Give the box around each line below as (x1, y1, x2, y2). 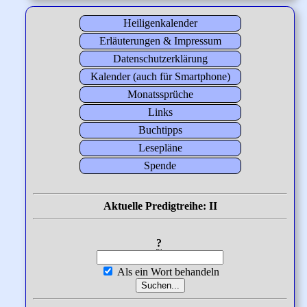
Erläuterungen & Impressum (99, 35, 221, 47)
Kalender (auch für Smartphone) (90, 71, 230, 83)
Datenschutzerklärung (112, 53, 208, 65)
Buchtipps (138, 124, 182, 136)
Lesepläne (138, 142, 182, 154)
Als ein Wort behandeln (114, 266, 220, 278)
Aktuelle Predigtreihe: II (103, 200, 217, 212)
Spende (144, 160, 177, 172)
